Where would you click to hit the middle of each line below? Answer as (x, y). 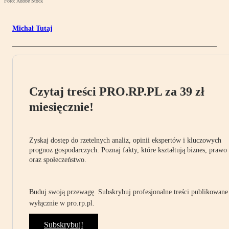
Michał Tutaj (32, 29)
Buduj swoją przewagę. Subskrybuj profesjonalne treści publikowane (129, 192)
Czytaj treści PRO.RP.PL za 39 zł (117, 92)
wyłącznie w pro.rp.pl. (62, 203)
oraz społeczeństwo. (58, 160)
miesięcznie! (61, 107)
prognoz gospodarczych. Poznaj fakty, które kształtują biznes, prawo (128, 150)
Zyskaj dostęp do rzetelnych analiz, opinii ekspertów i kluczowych (125, 141)
